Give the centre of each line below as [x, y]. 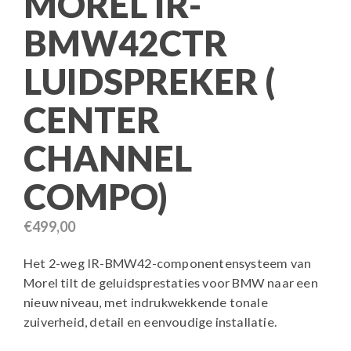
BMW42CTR [125, 43]
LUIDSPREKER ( [149, 81]
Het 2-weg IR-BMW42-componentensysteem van [168, 263]
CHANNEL [108, 158]
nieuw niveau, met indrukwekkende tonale [146, 302]
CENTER [92, 119]
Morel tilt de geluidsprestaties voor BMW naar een [171, 283]
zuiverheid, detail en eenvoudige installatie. [150, 322]
